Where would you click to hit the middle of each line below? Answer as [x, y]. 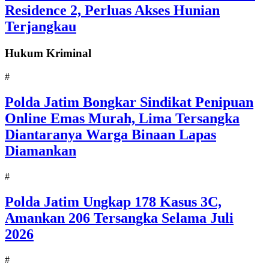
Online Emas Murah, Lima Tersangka [122, 119]
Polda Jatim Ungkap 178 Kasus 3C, [113, 201]
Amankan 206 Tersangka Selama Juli [119, 218]
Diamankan [41, 151]
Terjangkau [41, 27]
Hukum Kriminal [48, 53]
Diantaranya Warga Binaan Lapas [110, 135]
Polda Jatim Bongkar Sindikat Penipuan [129, 102]
